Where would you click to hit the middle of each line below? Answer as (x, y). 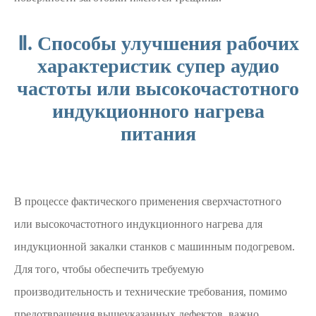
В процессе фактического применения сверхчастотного (148, 201)
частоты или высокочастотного (158, 89)
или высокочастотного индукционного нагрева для (138, 224)
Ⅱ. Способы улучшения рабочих (158, 43)
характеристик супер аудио (158, 66)
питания (158, 134)
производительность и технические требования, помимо (151, 292)
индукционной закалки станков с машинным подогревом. (154, 247)
